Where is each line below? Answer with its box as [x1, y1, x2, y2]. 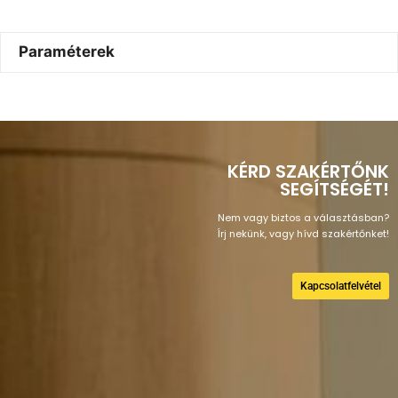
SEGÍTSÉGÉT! [280, 176, 389, 202]
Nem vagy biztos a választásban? [218, 210, 389, 225]
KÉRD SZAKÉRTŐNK [227, 158, 389, 184]
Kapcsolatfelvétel [300, 279, 381, 292]
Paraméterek [19, 43, 115, 61]
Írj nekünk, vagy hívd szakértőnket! [217, 226, 389, 241]
